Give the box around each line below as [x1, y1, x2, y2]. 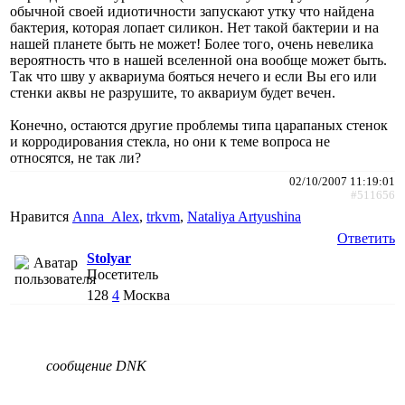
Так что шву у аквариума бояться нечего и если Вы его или [10, 68, 377, 84]
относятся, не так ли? [10, 149, 141, 165]
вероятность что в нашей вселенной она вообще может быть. [10, 52, 387, 68]
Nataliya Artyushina [187, 208, 301, 224]
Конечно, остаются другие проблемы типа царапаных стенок [10, 117, 388, 133]
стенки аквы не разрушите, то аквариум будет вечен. [10, 84, 335, 100]
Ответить [337, 230, 395, 246]
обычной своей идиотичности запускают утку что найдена [10, 3, 374, 19]
